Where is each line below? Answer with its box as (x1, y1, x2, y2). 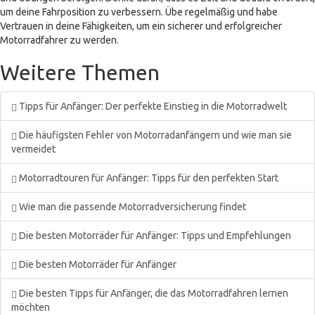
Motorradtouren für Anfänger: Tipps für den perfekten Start (17, 172, 278, 184)
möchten (11, 302, 50, 313)
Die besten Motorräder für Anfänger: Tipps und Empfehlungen (17, 230, 291, 241)
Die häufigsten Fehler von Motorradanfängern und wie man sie (17, 129, 292, 141)
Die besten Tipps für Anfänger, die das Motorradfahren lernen (17, 288, 288, 299)
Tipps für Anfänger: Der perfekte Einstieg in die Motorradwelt (17, 101, 287, 112)
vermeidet (11, 143, 56, 155)
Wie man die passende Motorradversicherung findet (17, 201, 246, 212)
